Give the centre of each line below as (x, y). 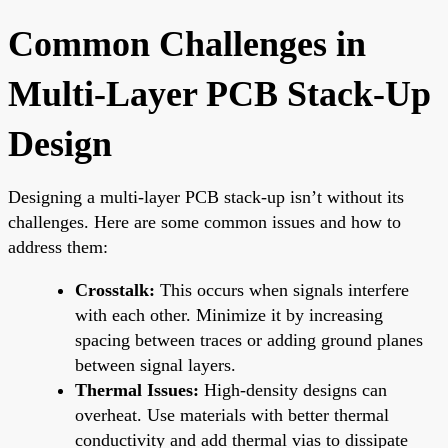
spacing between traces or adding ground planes (249, 339)
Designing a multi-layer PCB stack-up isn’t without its (206, 196)
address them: (58, 246)
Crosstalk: (115, 289)
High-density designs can (293, 389)
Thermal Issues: (137, 389)
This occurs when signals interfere (282, 289)
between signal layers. (155, 364)
